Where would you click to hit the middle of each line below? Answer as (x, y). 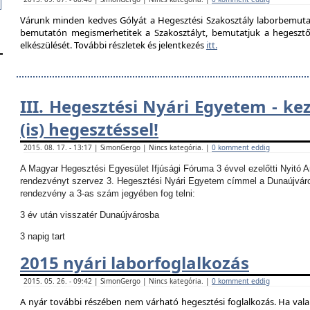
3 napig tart (43, 236)
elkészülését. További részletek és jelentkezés (113, 45)
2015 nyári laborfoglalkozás (135, 263)
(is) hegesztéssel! (89, 129)
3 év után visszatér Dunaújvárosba (90, 215)
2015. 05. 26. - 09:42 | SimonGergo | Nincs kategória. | (118, 281)
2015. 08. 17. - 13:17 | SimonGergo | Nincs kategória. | (118, 147)
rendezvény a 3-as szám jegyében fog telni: (108, 193)
